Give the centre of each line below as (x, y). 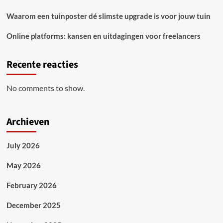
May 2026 (23, 165)
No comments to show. (45, 88)
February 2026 (31, 185)
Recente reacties (42, 64)
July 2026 (23, 145)
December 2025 (33, 205)
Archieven (28, 122)
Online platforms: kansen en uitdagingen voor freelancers (103, 36)
